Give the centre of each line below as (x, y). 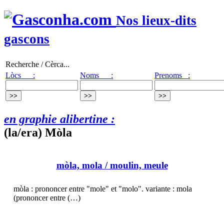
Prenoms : (172, 75)
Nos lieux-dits (156, 21)
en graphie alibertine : (59, 119)
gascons (27, 39)
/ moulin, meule (135, 165)
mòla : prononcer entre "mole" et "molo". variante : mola (103, 189)
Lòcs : (20, 75)
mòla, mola (79, 165)
